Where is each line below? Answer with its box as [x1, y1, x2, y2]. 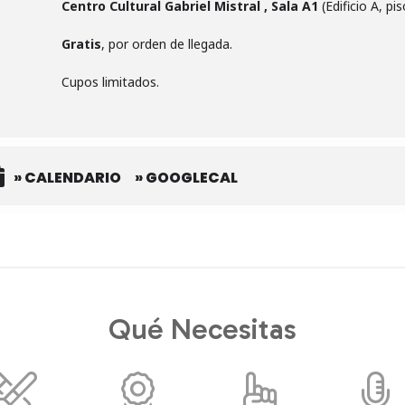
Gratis [61, 35, 101, 52]
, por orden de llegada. [101, 35, 232, 52]
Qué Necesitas [108, 312, 297, 346]
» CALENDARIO [14, 167, 121, 188]
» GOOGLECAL [135, 167, 238, 188]
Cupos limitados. [61, 73, 159, 90]
